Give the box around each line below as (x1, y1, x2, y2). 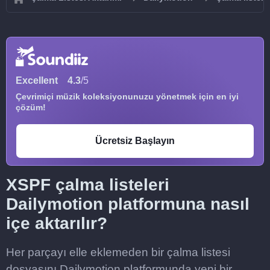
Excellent (16, 75, 58, 86)
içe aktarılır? (6, 214, 107, 233)
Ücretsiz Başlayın (95, 136, 175, 146)
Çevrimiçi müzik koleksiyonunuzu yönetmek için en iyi (16, 92, 239, 101)
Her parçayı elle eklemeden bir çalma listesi (6, 246, 230, 259)
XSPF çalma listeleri (6, 175, 169, 194)
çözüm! (16, 102, 46, 112)
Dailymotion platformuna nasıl (6, 195, 250, 213)
